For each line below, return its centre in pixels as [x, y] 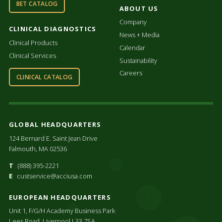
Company [133, 22]
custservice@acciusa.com [55, 176]
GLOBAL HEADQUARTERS [55, 125]
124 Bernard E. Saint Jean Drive [53, 139]
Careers [131, 73]
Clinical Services [32, 55]
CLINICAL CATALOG [44, 77]
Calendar [132, 47]
